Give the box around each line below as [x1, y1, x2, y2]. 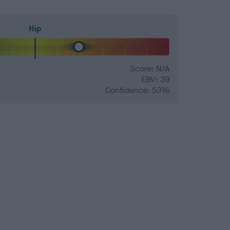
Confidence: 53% [105, 85, 169, 96]
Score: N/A [130, 63, 169, 74]
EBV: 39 [141, 74, 169, 85]
